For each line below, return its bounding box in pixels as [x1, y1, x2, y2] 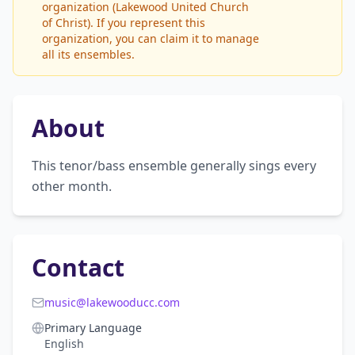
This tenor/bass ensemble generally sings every [32, 157, 316, 174]
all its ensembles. [42, 47, 135, 62]
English [44, 336, 84, 351]
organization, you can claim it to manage [42, 31, 259, 46]
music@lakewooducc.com [44, 295, 180, 310]
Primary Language [44, 320, 142, 335]
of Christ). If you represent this [42, 15, 205, 30]
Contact [32, 251, 124, 284]
